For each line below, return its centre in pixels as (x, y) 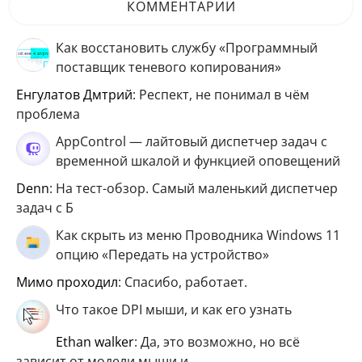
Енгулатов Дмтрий (78, 95)
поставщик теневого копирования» (168, 67)
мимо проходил (73, 282)
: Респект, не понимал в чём (221, 95)
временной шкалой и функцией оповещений (198, 161)
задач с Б (45, 208)
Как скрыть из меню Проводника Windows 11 (198, 236)
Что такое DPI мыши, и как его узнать (174, 310)
